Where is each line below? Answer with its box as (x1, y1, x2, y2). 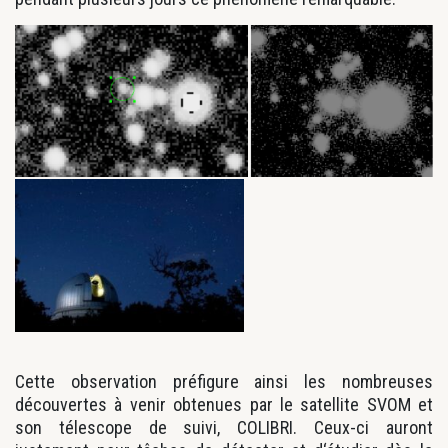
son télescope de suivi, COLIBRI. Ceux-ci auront (15, 416, 433, 438)
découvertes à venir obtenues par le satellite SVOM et (15, 393, 433, 415)
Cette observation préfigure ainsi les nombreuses (15, 370, 433, 392)
